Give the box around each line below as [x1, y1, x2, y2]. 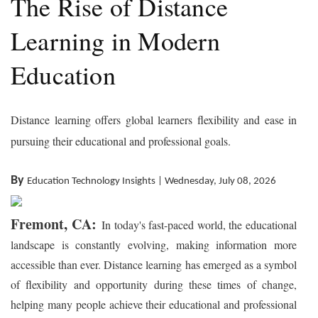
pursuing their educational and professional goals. [11, 133, 234, 149]
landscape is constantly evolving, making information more [11, 236, 297, 252]
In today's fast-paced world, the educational [102, 216, 297, 232]
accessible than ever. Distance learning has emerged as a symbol [11, 256, 297, 272]
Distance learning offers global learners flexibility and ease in [11, 112, 297, 128]
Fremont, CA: [11, 213, 102, 234]
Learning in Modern [11, 23, 221, 57]
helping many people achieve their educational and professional [11, 296, 297, 312]
